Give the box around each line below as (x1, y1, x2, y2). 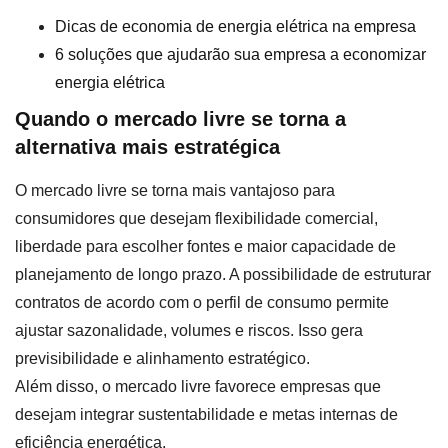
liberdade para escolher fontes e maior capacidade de (15, 237, 396, 255)
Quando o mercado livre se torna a (15, 107, 346, 130)
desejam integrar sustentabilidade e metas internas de (15, 405, 398, 423)
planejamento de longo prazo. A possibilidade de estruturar (15, 265, 431, 283)
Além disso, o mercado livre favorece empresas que (15, 377, 381, 395)
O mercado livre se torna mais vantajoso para (15, 181, 335, 199)
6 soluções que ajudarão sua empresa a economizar (55, 45, 426, 63)
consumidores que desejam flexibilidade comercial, (15, 209, 378, 227)
